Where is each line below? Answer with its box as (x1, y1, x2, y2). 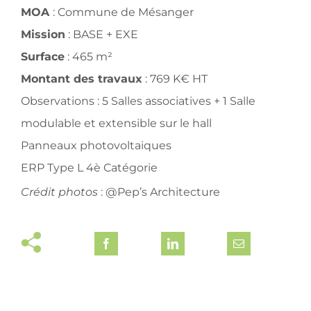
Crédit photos (20, 185, 98, 199)
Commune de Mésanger (57, 6, 194, 19)
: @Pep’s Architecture (97, 185, 220, 199)
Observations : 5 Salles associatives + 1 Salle (20, 94, 255, 108)
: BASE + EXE (65, 28, 138, 42)
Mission (20, 28, 65, 42)
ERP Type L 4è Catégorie (20, 161, 158, 175)
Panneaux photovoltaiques (20, 139, 171, 153)
